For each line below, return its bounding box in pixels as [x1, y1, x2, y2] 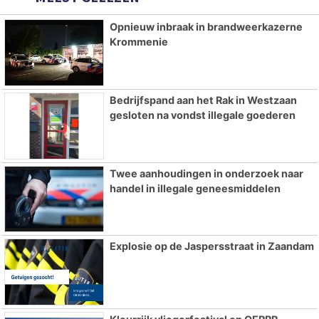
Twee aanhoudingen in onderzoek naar [109, 167, 303, 179]
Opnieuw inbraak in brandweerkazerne [109, 20, 303, 33]
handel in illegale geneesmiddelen [109, 182, 281, 194]
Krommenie [109, 35, 168, 48]
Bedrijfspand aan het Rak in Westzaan [109, 93, 297, 106]
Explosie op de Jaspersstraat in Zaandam [109, 240, 314, 253]
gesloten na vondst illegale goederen [109, 108, 296, 121]
